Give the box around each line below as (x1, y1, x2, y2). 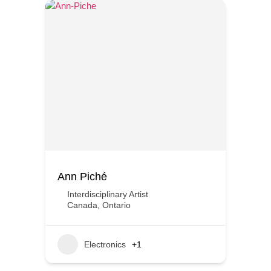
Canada (67, 200, 97, 210)
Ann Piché (57, 171, 107, 183)
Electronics (84, 239, 126, 249)
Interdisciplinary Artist (67, 189, 148, 199)
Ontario (102, 200, 131, 210)
